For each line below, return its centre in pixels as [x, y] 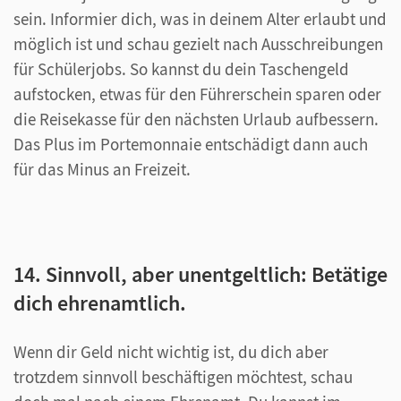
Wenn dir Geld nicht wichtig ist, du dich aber [171, 351]
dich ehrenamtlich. [100, 303]
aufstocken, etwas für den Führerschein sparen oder [197, 94]
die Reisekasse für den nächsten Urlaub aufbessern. [196, 119]
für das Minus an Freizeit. [102, 169]
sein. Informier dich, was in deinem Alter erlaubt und [200, 18]
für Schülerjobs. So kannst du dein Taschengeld [181, 68]
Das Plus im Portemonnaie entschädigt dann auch [191, 144]
